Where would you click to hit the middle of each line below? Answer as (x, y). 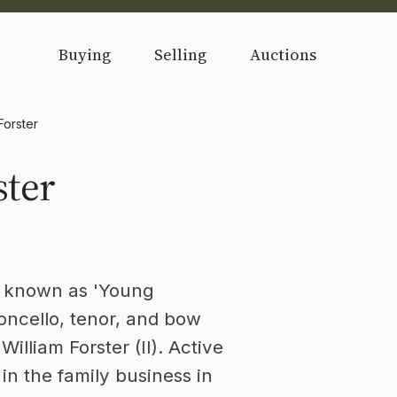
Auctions (283, 54)
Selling (180, 54)
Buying (85, 54)
